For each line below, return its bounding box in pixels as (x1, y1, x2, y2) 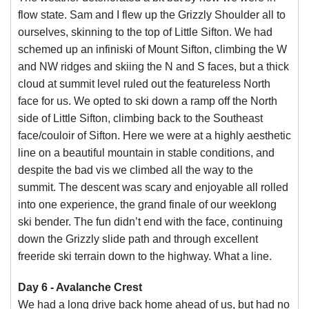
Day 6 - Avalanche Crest (18, 281, 142, 293)
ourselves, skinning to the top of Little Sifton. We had (18, 26, 272, 38)
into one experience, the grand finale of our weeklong (18, 199, 277, 210)
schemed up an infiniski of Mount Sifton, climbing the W (18, 43, 287, 55)
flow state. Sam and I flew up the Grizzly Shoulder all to (18, 9, 286, 21)
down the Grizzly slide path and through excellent (18, 233, 258, 245)
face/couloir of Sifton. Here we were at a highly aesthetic (18, 130, 291, 141)
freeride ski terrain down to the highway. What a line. (18, 250, 272, 262)
